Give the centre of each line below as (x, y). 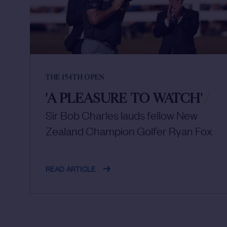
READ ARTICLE (71, 168)
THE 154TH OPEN (75, 78)
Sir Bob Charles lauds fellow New (122, 115)
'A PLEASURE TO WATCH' (124, 99)
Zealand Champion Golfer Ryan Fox (129, 131)
